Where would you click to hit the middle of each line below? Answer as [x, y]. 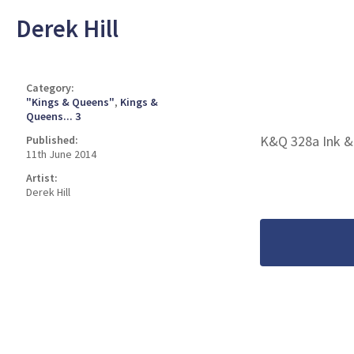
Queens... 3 [54, 116]
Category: [51, 88]
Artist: [42, 178]
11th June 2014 [62, 154]
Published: [53, 140]
